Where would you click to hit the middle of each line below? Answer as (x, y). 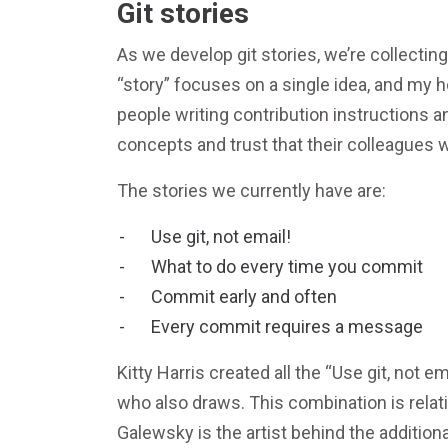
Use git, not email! (221, 236)
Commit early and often (244, 296)
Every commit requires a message (287, 326)
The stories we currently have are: (251, 190)
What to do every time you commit (287, 266)
